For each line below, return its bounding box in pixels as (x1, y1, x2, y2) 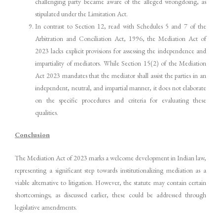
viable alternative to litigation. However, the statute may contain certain (15, 178, 206, 187)
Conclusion (15, 130, 50, 140)
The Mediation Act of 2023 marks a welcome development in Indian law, (15, 153, 206, 162)
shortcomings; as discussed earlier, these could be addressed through (15, 190, 206, 199)
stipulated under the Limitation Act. (35, 9, 128, 18)
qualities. (35, 108, 59, 117)
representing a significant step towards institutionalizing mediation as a (15, 165, 206, 175)
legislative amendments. (15, 202, 77, 212)
